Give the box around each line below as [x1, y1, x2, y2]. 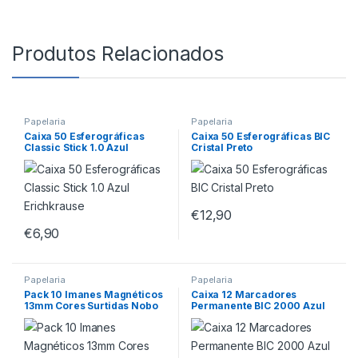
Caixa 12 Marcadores [190, 288, 297, 301]
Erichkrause [23, 152, 86, 165]
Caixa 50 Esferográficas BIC [190, 129, 331, 142]
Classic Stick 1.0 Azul [23, 141, 129, 153]
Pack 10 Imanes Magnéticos [23, 288, 163, 301]
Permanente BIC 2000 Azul [190, 300, 325, 312]
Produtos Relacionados [12, 41, 225, 66]
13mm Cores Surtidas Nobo [23, 300, 158, 312]
